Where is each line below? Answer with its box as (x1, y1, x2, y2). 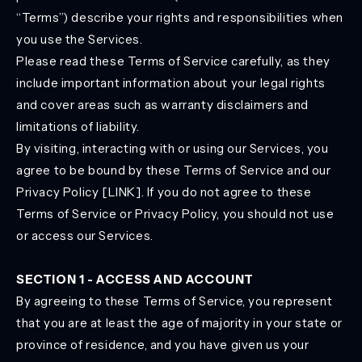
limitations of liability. (16, 119, 140, 134)
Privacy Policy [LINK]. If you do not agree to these (16, 184, 312, 200)
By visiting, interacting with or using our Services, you (16, 141, 329, 156)
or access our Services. (16, 228, 154, 243)
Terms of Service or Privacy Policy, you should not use (16, 206, 335, 221)
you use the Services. (16, 32, 143, 47)
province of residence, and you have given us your (16, 337, 309, 352)
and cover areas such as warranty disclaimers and (16, 97, 309, 112)
